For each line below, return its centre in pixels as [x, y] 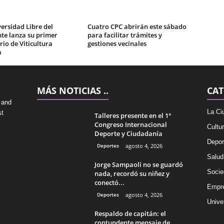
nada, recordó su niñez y [132, 173]
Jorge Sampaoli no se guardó [138, 164]
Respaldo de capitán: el [130, 213]
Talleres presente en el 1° [133, 115]
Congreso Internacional [130, 124]
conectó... [109, 182]
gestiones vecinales [117, 43]
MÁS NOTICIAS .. [72, 90]
